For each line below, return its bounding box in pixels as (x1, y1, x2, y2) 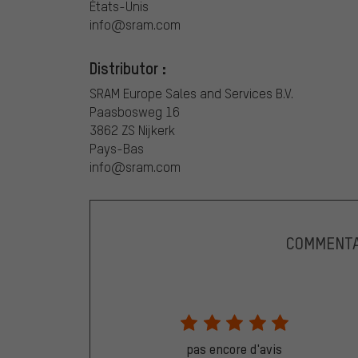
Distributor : (89, 57, 166, 78)
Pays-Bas (89, 139, 144, 157)
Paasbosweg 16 (89, 102, 180, 120)
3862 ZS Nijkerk (89, 121, 175, 138)
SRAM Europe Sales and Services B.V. (89, 84, 293, 101)
